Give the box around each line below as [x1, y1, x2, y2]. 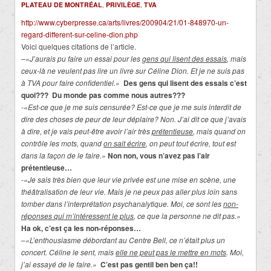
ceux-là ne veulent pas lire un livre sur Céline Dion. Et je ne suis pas [21, 65, 244, 76]
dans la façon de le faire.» [21, 150, 108, 161]
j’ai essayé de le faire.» [21, 259, 100, 270]
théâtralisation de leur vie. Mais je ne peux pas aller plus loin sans [21, 186, 237, 197]
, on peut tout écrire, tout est [146, 138, 236, 149]
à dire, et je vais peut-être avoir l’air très [21, 126, 152, 137]
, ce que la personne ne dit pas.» [134, 211, 241, 221]
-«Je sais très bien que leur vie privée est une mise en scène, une [21, 174, 236, 185]
